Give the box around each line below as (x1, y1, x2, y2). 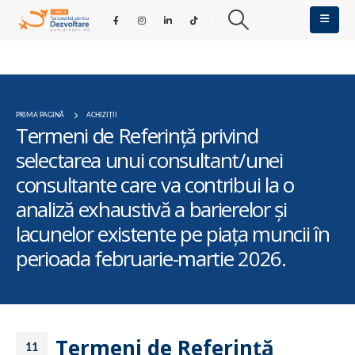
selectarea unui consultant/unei (16, 146, 283, 174)
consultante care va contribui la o (16, 170, 294, 199)
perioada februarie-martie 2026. (16, 244, 286, 273)
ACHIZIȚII (86, 111, 117, 120)
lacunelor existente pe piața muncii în (16, 219, 330, 248)
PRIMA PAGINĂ (16, 111, 64, 120)
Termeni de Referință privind (16, 121, 258, 150)
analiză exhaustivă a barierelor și (16, 195, 287, 223)
